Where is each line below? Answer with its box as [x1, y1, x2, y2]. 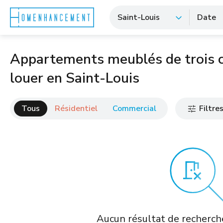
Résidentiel [55, 103, 98, 114]
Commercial [112, 103, 156, 114]
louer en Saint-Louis [10, 69, 139, 88]
